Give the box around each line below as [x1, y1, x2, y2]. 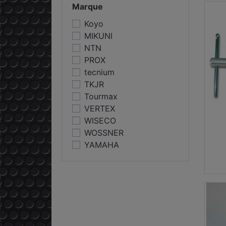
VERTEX [84, 103, 115, 114]
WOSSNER [84, 128, 124, 138]
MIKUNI [84, 31, 112, 41]
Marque [72, 1, 103, 12]
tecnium [84, 67, 115, 78]
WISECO [84, 116, 116, 126]
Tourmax [84, 91, 118, 102]
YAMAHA [84, 140, 119, 150]
